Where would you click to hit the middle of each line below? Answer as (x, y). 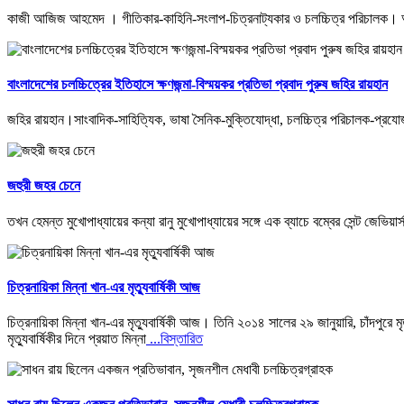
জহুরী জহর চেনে (44, 186)
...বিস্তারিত (174, 339)
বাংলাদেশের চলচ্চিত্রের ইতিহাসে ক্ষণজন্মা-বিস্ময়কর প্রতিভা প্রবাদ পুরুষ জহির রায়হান (197, 84)
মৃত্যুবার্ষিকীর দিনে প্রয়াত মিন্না (77, 339)
